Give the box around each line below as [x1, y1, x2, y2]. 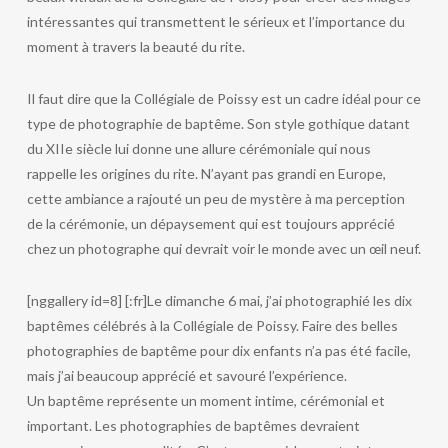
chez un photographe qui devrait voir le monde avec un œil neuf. [26, 240, 421, 257]
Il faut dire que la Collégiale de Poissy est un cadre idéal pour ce [26, 90, 421, 107]
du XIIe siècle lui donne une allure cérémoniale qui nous [26, 140, 371, 157]
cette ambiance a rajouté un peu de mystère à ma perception [26, 190, 405, 207]
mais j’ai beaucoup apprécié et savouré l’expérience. [26, 367, 347, 384]
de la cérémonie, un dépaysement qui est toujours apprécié [26, 215, 395, 232]
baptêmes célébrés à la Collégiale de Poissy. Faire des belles [26, 317, 398, 334]
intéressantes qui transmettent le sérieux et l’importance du [26, 13, 405, 30]
